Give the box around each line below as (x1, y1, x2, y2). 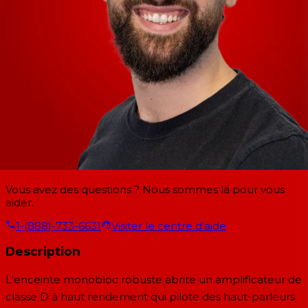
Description (5, 244, 80, 259)
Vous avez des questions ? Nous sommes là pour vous (5, 182, 285, 196)
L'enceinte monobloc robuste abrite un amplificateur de (5, 273, 302, 286)
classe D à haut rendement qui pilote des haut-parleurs (5, 290, 295, 303)
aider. (5, 195, 34, 209)
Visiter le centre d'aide (111, 219, 226, 232)
